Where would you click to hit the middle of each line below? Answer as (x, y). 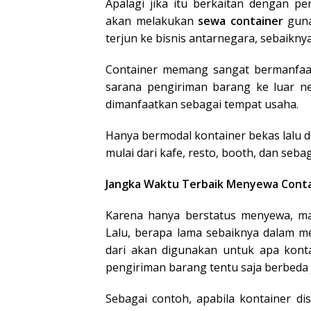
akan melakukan (152, 21)
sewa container (241, 21)
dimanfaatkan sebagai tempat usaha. (202, 104)
